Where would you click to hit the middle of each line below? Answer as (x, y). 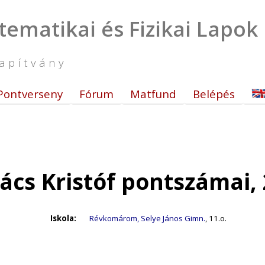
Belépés (214, 94)
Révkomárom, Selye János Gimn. (147, 218)
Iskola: (63, 218)
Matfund (153, 94)
